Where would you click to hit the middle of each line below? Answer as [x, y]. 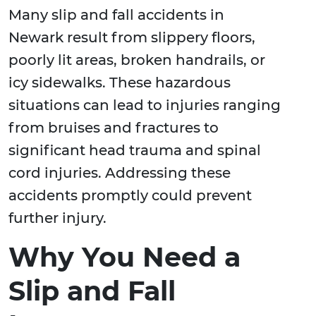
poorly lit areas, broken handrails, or [137, 60]
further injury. [57, 218]
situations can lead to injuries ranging [145, 105]
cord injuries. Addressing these [120, 173]
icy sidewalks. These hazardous [120, 83]
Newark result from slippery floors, [132, 38]
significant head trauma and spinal [135, 151]
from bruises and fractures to [114, 128]
